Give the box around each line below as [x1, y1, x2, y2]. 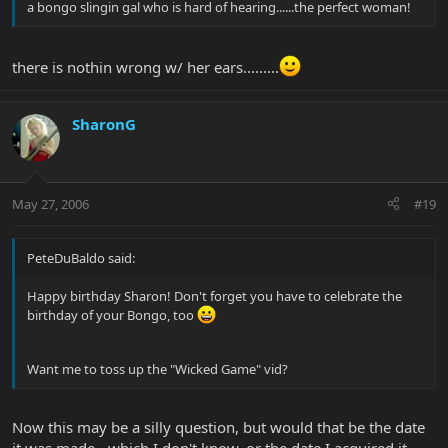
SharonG [72, 114, 136, 135]
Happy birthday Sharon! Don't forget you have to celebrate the [27, 286, 402, 305]
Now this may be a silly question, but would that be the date [12, 417, 425, 438]
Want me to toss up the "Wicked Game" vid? [27, 359, 288, 378]
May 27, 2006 [12, 194, 89, 213]
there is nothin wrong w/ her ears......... [12, 57, 279, 78]
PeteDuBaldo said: [27, 248, 135, 267]
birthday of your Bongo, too [27, 305, 197, 324]
